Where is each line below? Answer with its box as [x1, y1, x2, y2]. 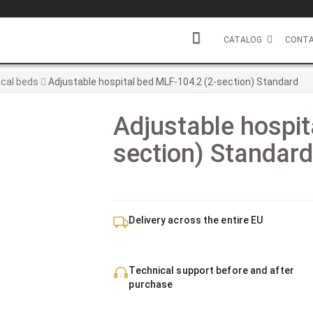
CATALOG [224, 35, 262, 45]
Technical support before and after [129, 265, 294, 276]
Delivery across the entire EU [129, 214, 263, 226]
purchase [129, 279, 173, 290]
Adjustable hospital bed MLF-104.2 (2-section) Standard [46, 76, 298, 87]
